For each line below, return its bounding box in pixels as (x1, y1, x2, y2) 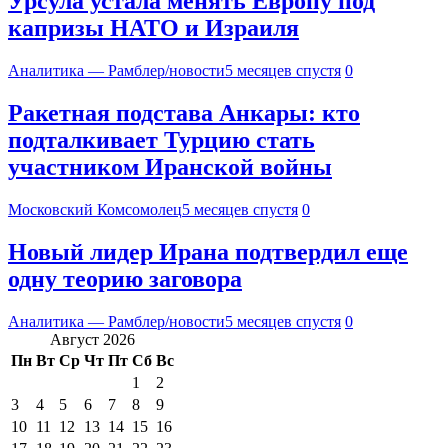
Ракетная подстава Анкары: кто (8, 100, 360, 127)
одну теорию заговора (8, 265, 242, 292)
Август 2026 (50, 330, 135, 348)
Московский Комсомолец (8, 200, 182, 218)
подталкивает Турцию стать (8, 127, 315, 154)
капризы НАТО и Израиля (8, 15, 299, 42)
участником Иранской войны (8, 154, 332, 181)
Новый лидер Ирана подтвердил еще (8, 238, 408, 265)
